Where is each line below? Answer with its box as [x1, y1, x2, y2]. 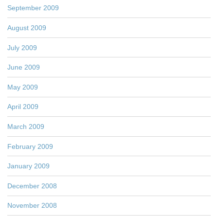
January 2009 [7, 162, 50, 170]
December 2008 [7, 182, 57, 190]
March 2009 [7, 122, 44, 130]
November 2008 [7, 201, 57, 210]
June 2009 [7, 63, 40, 72]
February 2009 [7, 142, 53, 150]
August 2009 [7, 23, 46, 32]
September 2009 [7, 4, 59, 12]
